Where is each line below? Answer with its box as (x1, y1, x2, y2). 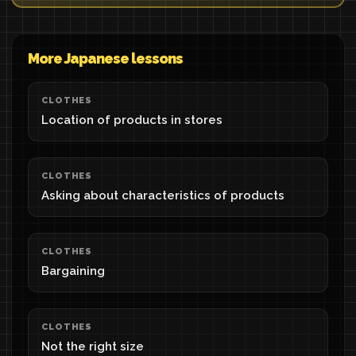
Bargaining (41, 264, 105, 278)
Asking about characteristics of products (41, 188, 284, 203)
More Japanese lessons (28, 50, 183, 67)
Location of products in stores (41, 113, 222, 127)
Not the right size (41, 339, 144, 354)
